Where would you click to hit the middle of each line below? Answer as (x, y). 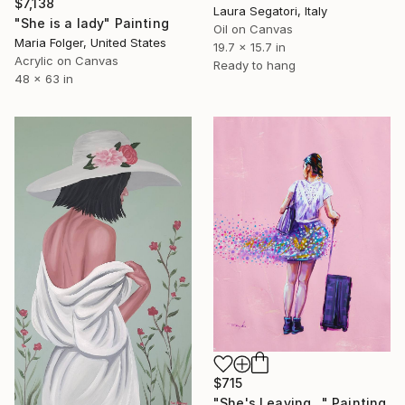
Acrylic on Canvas (66, 60)
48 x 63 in (44, 78)
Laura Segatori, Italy (270, 11)
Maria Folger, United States (90, 42)
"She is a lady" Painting (92, 23)
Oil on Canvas (253, 29)
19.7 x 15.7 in (250, 47)
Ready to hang (254, 66)
